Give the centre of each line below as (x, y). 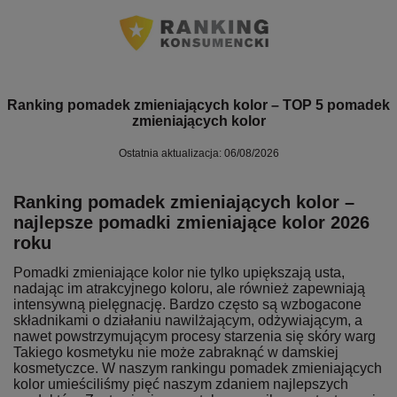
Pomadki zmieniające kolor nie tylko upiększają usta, (179, 272)
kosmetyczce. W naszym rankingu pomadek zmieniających (198, 368)
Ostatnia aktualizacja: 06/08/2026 (198, 153)
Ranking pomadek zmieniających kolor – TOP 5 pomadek (198, 105)
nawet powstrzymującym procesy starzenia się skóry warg (195, 336)
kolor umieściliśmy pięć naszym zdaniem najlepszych (181, 384)
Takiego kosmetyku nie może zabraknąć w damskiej (176, 352)
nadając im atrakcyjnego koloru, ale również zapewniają (189, 288)
